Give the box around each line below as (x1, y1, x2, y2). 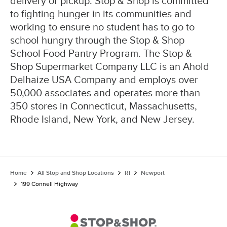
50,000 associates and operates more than (10, 87, 200, 99)
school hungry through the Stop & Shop (10, 34, 184, 47)
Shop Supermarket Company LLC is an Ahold (10, 60, 209, 73)
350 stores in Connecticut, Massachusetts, (10, 100, 197, 112)
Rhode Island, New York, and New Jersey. (10, 113, 195, 126)
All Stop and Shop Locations (37, 169, 114, 177)
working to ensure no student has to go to (10, 21, 195, 33)
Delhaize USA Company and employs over (10, 73, 198, 86)
